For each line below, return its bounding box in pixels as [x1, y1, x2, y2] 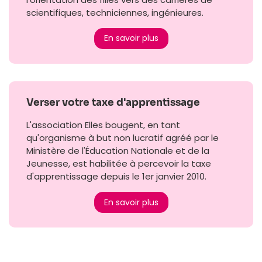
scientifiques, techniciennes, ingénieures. [26, 6, 204, 19]
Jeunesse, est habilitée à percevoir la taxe [26, 157, 211, 170]
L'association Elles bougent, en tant [26, 118, 180, 131]
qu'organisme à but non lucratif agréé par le [26, 131, 219, 144]
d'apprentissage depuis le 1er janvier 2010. [26, 170, 206, 182]
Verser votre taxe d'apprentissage [26, 96, 200, 109]
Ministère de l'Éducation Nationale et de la [26, 144, 209, 157]
